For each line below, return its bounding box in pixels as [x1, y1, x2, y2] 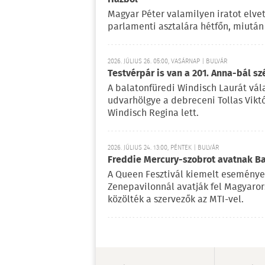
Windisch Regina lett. [108, 105, 199, 121]
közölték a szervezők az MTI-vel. [108, 192, 244, 207]
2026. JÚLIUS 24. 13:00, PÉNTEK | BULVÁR [108, 142, 219, 153]
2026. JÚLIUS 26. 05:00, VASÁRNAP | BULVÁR [108, 56, 227, 67]
